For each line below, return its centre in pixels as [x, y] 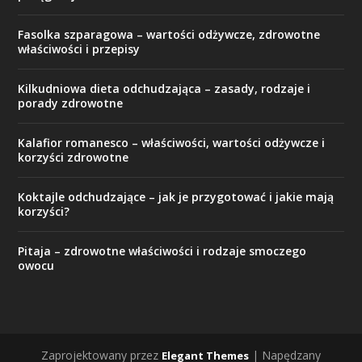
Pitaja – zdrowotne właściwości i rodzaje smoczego [162, 251]
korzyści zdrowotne [74, 158]
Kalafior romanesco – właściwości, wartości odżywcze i [172, 143]
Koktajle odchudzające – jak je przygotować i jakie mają [176, 197]
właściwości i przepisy [79, 49]
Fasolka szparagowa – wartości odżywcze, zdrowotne [169, 35]
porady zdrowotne [71, 103]
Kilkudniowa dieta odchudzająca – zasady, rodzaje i [164, 89]
